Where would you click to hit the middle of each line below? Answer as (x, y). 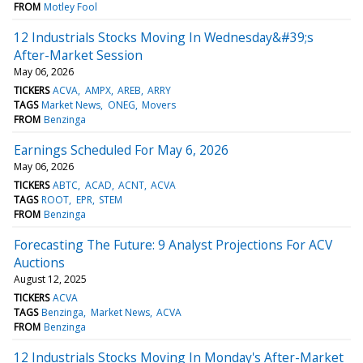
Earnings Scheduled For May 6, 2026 (121, 149)
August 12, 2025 (50, 279)
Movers (158, 105)
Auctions (39, 262)
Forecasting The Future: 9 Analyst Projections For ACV (173, 244)
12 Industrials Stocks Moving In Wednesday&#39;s (164, 37)
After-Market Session (78, 55)
